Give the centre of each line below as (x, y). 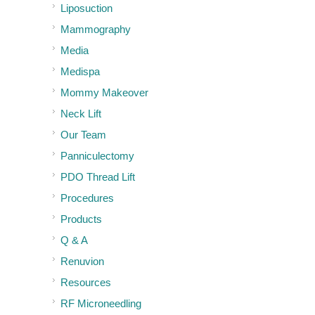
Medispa (80, 71)
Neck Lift (81, 113)
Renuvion (82, 261)
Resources (86, 282)
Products (81, 219)
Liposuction (86, 8)
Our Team (83, 134)
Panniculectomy (97, 155)
